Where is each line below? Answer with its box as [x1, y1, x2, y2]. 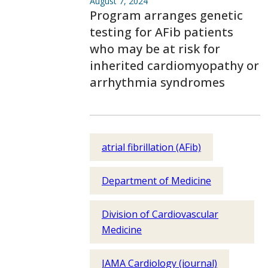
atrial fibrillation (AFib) [102, 141, 201, 154]
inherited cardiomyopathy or [90, 57, 259, 74]
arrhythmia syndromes [90, 74, 225, 90]
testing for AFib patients [90, 24, 233, 40]
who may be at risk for [90, 41, 220, 57]
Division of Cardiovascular [102, 208, 218, 221]
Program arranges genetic [90, 7, 243, 23]
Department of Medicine [102, 174, 211, 187]
